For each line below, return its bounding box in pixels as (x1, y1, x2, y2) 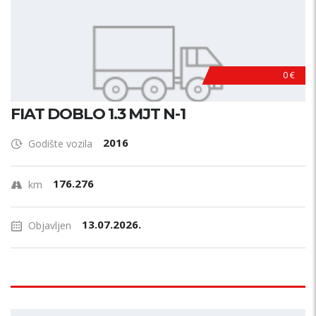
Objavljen (28, 219, 71, 232)
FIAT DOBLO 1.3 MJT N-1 (11, 104, 186, 123)
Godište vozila (28, 137, 92, 150)
